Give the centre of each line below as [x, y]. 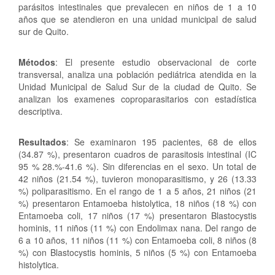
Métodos [37, 62]
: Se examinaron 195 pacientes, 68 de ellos [161, 141]
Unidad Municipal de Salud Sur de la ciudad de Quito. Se [137, 86]
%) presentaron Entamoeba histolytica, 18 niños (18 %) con [137, 203]
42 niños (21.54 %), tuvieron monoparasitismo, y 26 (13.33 [137, 178]
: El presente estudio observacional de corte [156, 62]
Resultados [42, 141]
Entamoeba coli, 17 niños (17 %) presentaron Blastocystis [137, 215]
